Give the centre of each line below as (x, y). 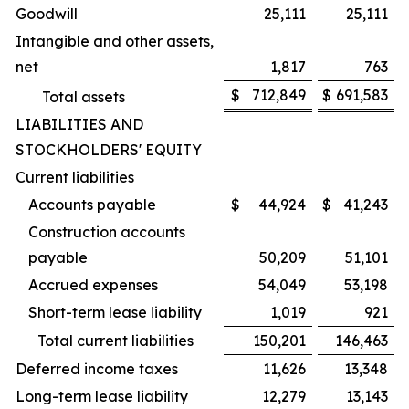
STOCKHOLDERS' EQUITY (109, 150)
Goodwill (47, 14)
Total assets (84, 97)
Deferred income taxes (97, 369)
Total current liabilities (115, 341)
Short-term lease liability (115, 312)
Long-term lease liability (102, 396)
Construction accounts (107, 232)
